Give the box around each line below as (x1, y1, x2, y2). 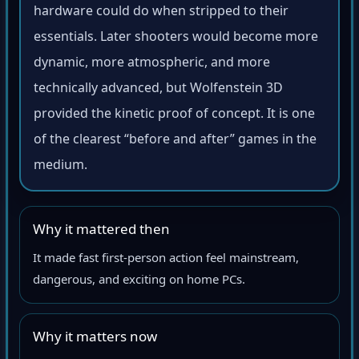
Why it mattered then (33, 222, 170, 241)
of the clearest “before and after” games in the (34, 132, 317, 151)
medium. (34, 158, 87, 176)
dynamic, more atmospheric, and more (34, 55, 270, 74)
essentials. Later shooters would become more (34, 30, 318, 48)
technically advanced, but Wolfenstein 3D (34, 81, 283, 99)
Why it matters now (33, 329, 157, 349)
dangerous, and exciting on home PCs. (33, 273, 245, 290)
